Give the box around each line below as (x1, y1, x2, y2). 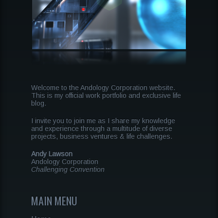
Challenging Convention (31, 165, 105, 173)
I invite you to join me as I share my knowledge (31, 116, 175, 125)
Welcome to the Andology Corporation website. (31, 83, 175, 91)
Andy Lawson (31, 149, 73, 158)
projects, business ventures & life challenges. (31, 132, 172, 140)
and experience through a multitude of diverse (31, 124, 172, 132)
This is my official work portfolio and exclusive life (31, 91, 181, 99)
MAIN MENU (31, 192, 77, 208)
